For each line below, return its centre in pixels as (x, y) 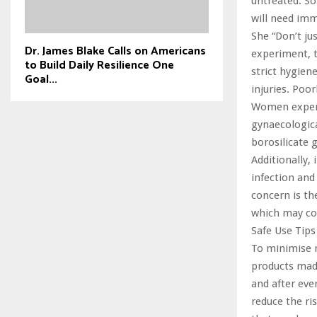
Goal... (41, 79)
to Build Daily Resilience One (99, 65)
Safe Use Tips (283, 231)
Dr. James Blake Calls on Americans (115, 51)
